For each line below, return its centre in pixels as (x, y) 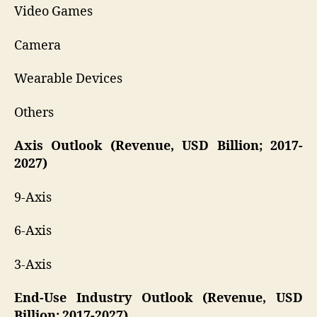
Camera (38, 45)
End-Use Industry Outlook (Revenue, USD (158, 299)
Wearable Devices (68, 79)
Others (34, 113)
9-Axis (33, 197)
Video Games (53, 12)
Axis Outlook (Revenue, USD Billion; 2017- (158, 146)
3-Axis (33, 265)
